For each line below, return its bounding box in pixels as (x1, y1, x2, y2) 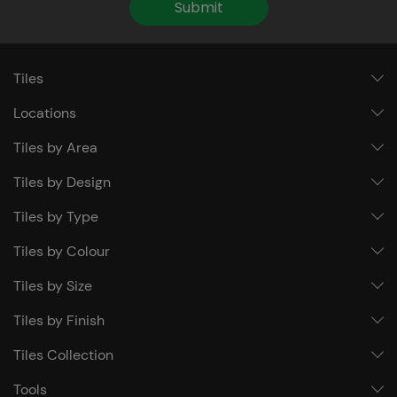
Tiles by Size (13, 276, 92, 295)
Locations (13, 104, 76, 122)
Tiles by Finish (13, 311, 105, 330)
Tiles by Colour (13, 242, 110, 261)
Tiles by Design (13, 173, 111, 191)
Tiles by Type (13, 207, 98, 226)
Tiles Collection (13, 346, 113, 364)
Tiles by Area (13, 138, 97, 157)
